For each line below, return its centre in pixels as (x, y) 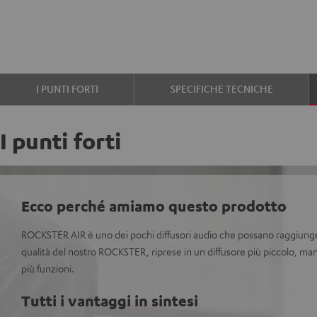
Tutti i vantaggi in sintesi (110, 300)
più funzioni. (48, 268)
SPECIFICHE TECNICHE (221, 88)
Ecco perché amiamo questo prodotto (154, 206)
